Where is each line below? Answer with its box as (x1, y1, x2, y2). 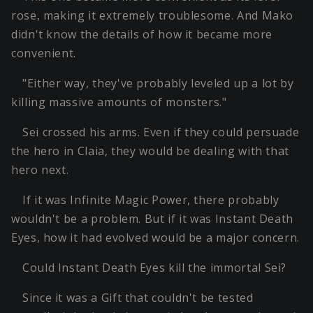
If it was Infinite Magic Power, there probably (22, 192, 279, 208)
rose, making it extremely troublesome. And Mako (11, 8, 294, 24)
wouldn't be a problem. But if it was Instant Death (11, 211, 294, 227)
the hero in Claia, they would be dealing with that (11, 143, 290, 159)
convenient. (11, 45, 77, 61)
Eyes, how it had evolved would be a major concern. (11, 230, 300, 246)
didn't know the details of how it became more (11, 27, 272, 43)
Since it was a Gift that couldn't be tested (22, 290, 254, 306)
